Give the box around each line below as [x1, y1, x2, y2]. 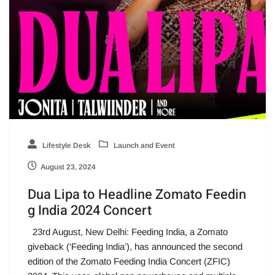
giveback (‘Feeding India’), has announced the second [28, 241, 242, 252]
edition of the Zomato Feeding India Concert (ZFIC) [28, 255, 230, 266]
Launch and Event [112, 141, 175, 150]
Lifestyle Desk [41, 141, 90, 150]
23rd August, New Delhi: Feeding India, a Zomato [28, 226, 228, 237]
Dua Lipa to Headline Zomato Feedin [28, 184, 246, 204]
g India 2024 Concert [28, 200, 152, 220]
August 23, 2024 [41, 162, 96, 171]
